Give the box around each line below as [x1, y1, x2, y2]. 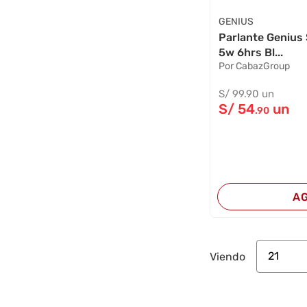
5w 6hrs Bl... [219, 46, 284, 60]
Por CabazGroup [219, 60, 291, 73]
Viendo [210, 249, 246, 263]
